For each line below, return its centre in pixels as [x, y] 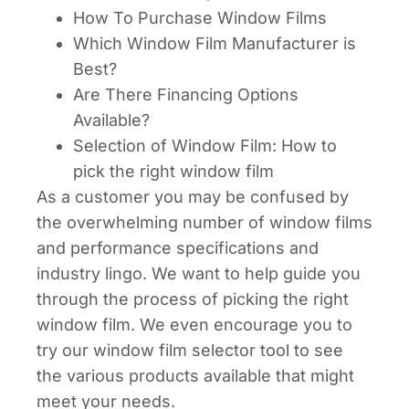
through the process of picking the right [193, 299]
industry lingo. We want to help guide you [199, 273]
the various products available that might [195, 375]
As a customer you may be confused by [193, 196]
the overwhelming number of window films [204, 222]
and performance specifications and [178, 247]
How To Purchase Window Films [200, 17]
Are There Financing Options [186, 94]
